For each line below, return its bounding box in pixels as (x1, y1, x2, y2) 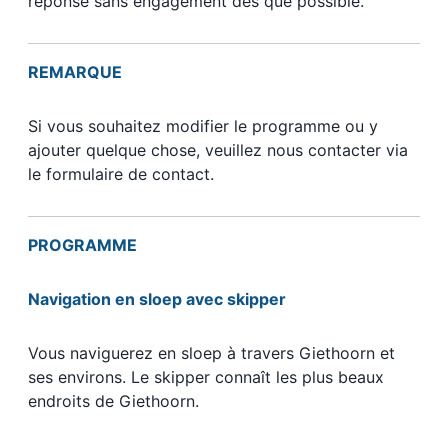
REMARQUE (28, 62, 122, 83)
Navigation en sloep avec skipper (28, 289, 286, 310)
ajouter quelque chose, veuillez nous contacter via (28, 140, 408, 161)
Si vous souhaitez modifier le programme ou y (28, 116, 378, 137)
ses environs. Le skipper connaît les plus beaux (28, 367, 384, 388)
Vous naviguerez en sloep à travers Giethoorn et (28, 343, 395, 364)
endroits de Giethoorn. (28, 391, 199, 412)
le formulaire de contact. (28, 164, 214, 185)
